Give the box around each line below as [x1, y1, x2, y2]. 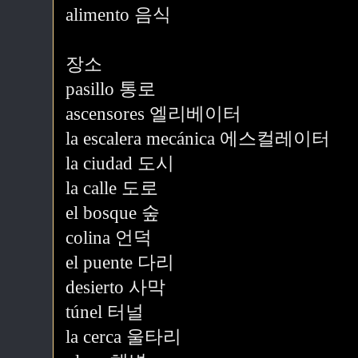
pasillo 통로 [66, 79, 156, 99]
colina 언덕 [66, 228, 152, 248]
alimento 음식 [66, 5, 171, 25]
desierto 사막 [66, 277, 165, 297]
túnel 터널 [66, 302, 144, 322]
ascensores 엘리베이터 [66, 104, 241, 124]
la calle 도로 [66, 178, 158, 198]
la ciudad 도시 [66, 153, 174, 173]
